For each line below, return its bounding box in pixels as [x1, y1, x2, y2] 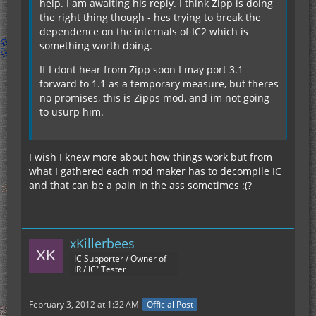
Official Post [147, 298, 193, 311]
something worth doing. [39, 39, 152, 52]
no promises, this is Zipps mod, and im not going [39, 91, 269, 104]
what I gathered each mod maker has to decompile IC [29, 164, 281, 178]
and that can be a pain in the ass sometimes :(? [29, 178, 252, 192]
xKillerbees [70, 235, 135, 252]
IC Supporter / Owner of [74, 253, 166, 265]
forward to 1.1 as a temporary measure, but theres [39, 77, 279, 90]
